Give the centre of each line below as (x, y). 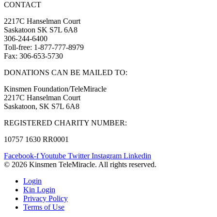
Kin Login (39, 190)
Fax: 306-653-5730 (33, 56)
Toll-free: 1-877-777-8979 (44, 47)
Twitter (79, 156)
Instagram (107, 156)
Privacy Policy (46, 199)
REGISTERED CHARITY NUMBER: (65, 123)
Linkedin (137, 156)
